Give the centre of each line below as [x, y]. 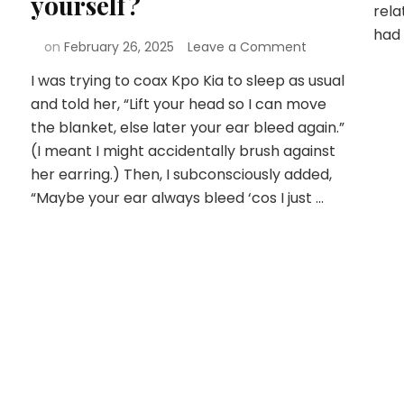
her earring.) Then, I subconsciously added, [181, 175]
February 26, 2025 [119, 47]
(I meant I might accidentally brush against [183, 151]
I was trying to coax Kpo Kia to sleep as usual [187, 81]
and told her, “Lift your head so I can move [178, 105]
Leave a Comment [247, 47]
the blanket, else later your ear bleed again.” [187, 128]
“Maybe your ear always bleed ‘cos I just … [177, 198]
